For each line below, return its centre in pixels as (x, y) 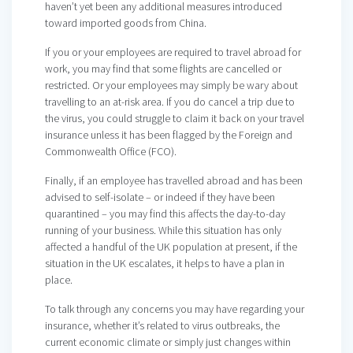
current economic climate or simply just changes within (168, 342)
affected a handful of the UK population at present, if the (171, 247)
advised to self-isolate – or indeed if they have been (160, 197)
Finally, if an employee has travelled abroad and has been (174, 181)
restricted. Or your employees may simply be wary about (171, 85)
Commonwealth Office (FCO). (111, 152)
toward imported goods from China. (126, 23)
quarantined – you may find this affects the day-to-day (165, 214)
